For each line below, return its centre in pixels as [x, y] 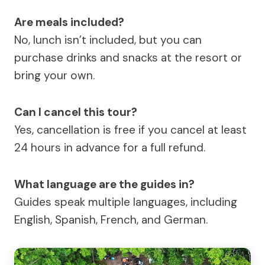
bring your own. [54, 76]
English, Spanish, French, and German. [111, 220]
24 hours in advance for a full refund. [110, 148]
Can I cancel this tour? [76, 112]
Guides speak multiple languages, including [126, 202]
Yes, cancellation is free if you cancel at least [130, 130]
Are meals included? [69, 22]
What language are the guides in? [104, 185]
